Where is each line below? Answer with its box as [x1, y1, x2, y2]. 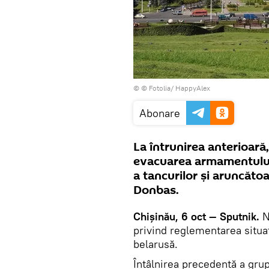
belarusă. [133, 237, 178, 251]
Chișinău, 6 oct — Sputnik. [133, 210, 262, 223]
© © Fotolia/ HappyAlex [133, 83, 210, 92]
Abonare [139, 106, 180, 120]
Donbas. [133, 182, 179, 199]
